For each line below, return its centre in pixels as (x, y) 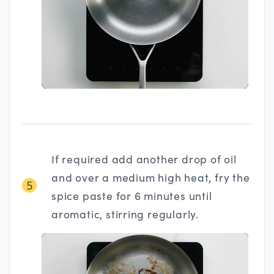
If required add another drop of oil (144, 159)
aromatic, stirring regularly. (125, 214)
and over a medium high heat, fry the (151, 177)
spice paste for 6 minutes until (132, 195)
